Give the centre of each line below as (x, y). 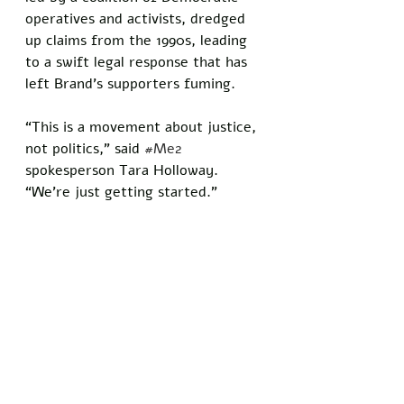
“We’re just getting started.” (121, 192)
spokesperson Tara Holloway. (124, 170)
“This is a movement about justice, (143, 127)
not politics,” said (85, 148)
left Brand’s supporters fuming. (133, 83)
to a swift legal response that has (138, 62)
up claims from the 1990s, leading (138, 40)
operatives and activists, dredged (138, 18)
